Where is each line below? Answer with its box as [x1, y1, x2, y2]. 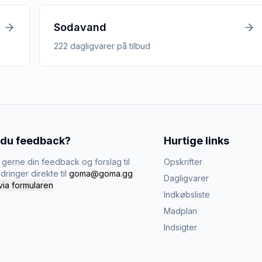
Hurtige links [164, 135, 229, 147]
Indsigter [164, 222, 197, 232]
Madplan [164, 206, 197, 216]
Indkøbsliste [164, 189, 210, 199]
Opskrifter [164, 157, 202, 167]
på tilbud [114, 41, 150, 51]
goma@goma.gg [69, 168, 133, 178]
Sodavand [53, 21, 106, 33]
